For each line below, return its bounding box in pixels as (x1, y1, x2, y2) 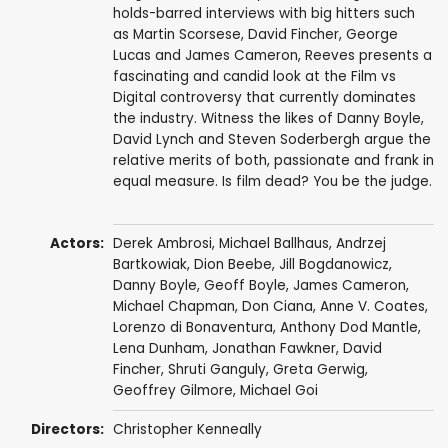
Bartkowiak (112, 255, 187, 275)
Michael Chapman (112, 297, 235, 317)
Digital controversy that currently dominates (112, 88, 416, 108)
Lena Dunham (112, 339, 205, 359)
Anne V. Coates (319, 297, 425, 317)
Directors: (31, 419, 105, 439)
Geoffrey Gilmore (112, 381, 233, 401)
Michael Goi (239, 381, 318, 401)
